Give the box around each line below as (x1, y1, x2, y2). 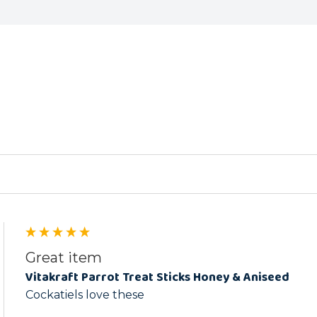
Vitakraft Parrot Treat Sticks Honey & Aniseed (25, 267, 289, 288)
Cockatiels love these (25, 287, 144, 301)
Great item (25, 249, 102, 267)
